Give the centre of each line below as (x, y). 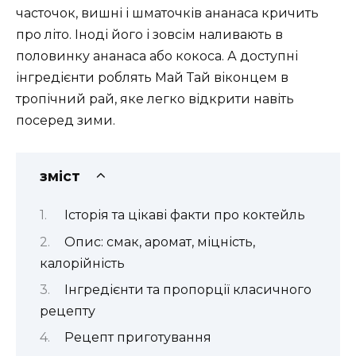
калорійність (82, 263)
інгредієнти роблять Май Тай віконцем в (152, 77)
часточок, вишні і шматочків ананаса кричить (167, 13)
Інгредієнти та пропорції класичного (188, 290)
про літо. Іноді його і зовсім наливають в (149, 34)
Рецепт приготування (137, 338)
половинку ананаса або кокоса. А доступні (157, 56)
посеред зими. (66, 120)
